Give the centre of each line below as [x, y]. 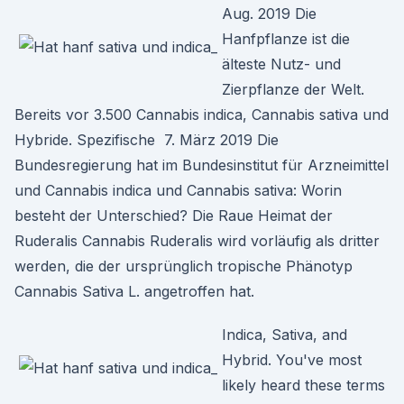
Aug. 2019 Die [269, 14]
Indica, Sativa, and [285, 335]
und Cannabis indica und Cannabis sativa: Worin [178, 190]
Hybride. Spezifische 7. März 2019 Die [147, 140]
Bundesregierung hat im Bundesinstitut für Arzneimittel [202, 165]
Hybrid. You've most [292, 360]
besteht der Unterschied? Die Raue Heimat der [174, 216]
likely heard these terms [303, 385]
